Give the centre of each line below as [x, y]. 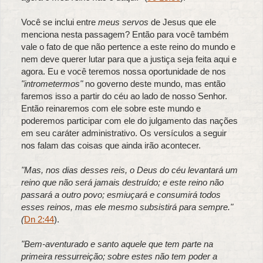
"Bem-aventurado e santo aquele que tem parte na [117, 244]
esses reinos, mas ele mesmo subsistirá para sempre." [127, 207]
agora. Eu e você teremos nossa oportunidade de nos [124, 72]
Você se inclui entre [60, 22]
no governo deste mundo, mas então [154, 84]
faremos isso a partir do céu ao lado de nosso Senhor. [124, 96]
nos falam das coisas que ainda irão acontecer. [111, 146]
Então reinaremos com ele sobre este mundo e [111, 109]
